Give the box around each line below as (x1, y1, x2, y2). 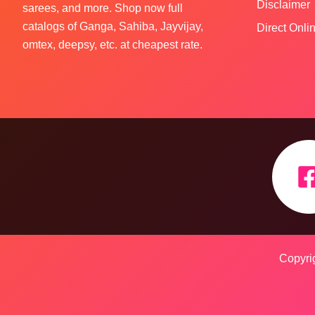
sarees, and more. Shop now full (22, 2, 183, 15)
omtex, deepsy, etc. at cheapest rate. (22, 39, 202, 51)
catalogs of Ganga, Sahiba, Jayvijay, (22, 20, 203, 33)
